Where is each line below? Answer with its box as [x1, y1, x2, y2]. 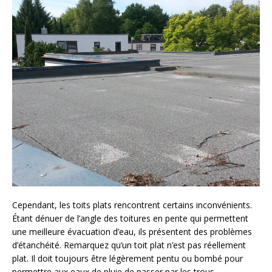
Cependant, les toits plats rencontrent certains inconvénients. [12, 199, 252, 211]
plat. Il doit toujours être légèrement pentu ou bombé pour [12, 252, 243, 264]
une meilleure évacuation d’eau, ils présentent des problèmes [12, 225, 252, 237]
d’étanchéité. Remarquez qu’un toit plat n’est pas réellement [12, 239, 246, 251]
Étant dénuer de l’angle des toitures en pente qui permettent [12, 212, 248, 224]
